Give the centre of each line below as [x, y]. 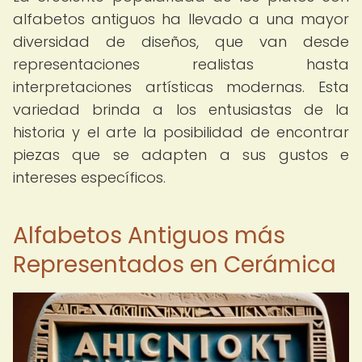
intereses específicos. [89, 177]
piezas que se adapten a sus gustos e [181, 155]
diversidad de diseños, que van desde [181, 42]
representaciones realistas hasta [181, 64]
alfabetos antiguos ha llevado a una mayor [181, 19]
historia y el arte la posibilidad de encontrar [181, 132]
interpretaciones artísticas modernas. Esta [181, 87]
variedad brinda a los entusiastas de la [181, 109]
